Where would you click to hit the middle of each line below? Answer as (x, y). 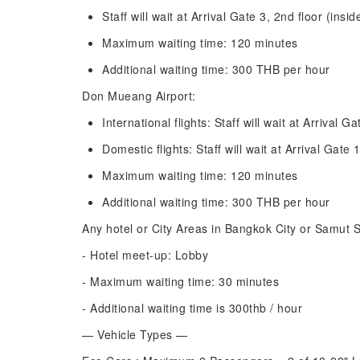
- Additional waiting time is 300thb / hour (192, 308)
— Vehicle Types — (135, 334)
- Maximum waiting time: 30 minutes (180, 281)
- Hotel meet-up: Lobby (145, 255)
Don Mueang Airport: (139, 96)
